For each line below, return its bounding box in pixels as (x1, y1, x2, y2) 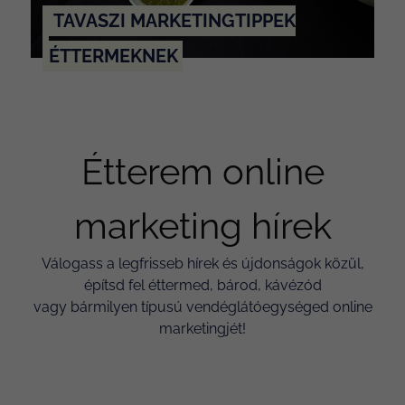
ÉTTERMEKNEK (49, 45, 179, 68)
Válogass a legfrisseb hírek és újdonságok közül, (41, 255, 364, 273)
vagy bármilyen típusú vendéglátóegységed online (33, 298, 372, 316)
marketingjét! (159, 320, 246, 338)
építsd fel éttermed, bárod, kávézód (83, 277, 322, 295)
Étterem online (80, 150, 325, 193)
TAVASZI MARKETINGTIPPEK (53, 10, 297, 33)
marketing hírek (73, 204, 332, 248)
